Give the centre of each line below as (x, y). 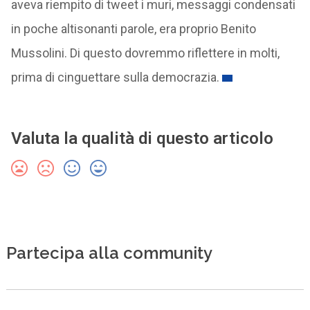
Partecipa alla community (109, 253)
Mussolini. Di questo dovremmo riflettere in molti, (145, 53)
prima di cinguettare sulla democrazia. (115, 77)
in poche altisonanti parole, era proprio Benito (133, 29)
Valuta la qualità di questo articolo (142, 138)
